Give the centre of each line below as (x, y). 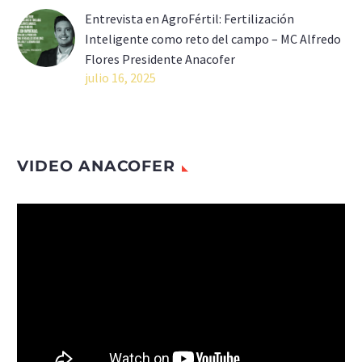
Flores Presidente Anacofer (160, 59)
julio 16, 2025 (120, 77)
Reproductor (51, 212)
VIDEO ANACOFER (97, 166)
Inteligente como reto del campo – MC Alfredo (213, 38)
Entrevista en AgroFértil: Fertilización (189, 18)
